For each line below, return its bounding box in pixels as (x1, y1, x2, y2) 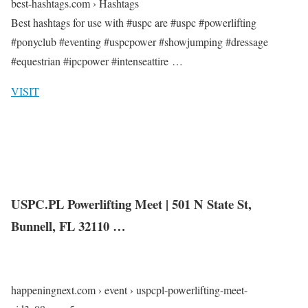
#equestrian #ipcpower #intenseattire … (11, 53, 183, 68)
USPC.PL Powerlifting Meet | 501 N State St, (11, 195, 252, 214)
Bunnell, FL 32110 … (11, 217, 126, 236)
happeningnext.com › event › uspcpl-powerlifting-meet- (11, 282, 247, 297)
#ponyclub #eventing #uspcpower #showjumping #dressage (11, 34, 268, 49)
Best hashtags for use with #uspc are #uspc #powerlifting (11, 14, 256, 30)
